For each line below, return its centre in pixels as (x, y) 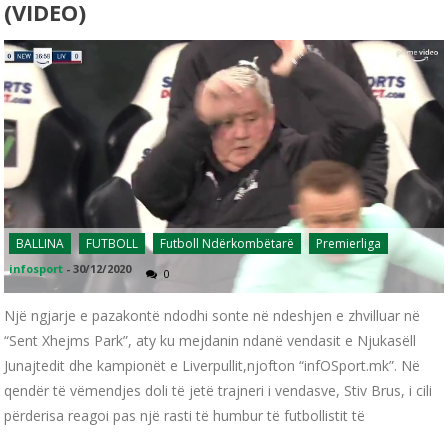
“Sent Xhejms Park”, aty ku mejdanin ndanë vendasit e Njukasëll (210, 341)
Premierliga (349, 244)
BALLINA (40, 244)
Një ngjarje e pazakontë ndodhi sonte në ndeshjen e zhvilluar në (212, 316)
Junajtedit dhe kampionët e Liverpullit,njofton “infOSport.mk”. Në (212, 366)
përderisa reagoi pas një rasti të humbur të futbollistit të (185, 416)
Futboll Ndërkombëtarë (227, 244)
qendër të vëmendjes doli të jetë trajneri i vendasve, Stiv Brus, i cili (218, 391)
